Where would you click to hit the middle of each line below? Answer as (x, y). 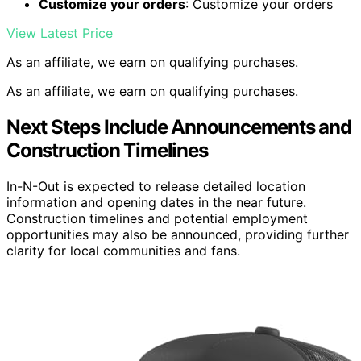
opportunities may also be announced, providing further (178, 234)
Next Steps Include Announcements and (179, 127)
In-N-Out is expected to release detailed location (156, 186)
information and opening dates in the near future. (156, 202)
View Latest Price (60, 33)
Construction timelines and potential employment (157, 218)
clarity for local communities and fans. (123, 250)
